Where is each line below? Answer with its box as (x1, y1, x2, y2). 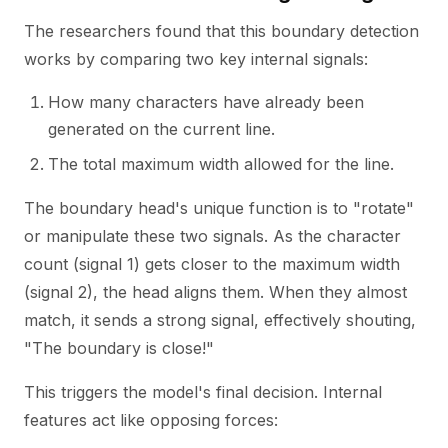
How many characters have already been (48, 92, 364, 112)
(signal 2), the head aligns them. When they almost (24, 282, 407, 302)
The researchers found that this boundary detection (24, 21, 419, 41)
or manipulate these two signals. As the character (24, 226, 401, 246)
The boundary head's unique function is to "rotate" (24, 198, 414, 218)
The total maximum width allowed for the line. (48, 154, 394, 174)
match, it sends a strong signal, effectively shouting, (24, 310, 416, 330)
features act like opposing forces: (24, 410, 278, 430)
